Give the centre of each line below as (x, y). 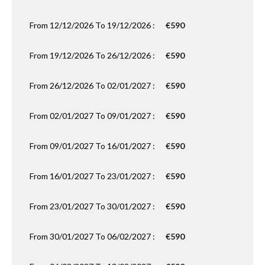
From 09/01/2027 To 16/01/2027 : (93, 146)
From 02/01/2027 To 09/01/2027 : (93, 116)
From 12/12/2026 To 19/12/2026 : (93, 25)
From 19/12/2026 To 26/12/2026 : (93, 55)
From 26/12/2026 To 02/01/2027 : (93, 85)
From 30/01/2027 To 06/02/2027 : (93, 236)
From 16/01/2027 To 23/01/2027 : (93, 176)
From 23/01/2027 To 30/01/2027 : (93, 206)
